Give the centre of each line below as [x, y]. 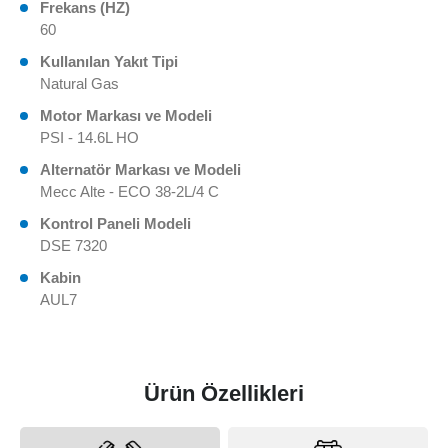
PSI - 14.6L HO [89, 138]
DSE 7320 [73, 246]
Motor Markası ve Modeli [126, 116]
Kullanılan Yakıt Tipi [109, 62]
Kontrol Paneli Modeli [115, 224]
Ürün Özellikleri [224, 394]
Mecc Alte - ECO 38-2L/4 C [129, 192]
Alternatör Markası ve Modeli [140, 170]
